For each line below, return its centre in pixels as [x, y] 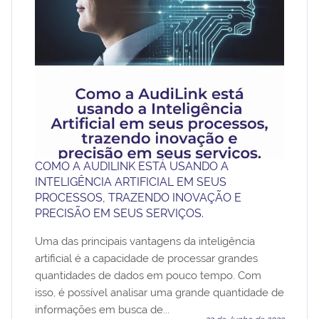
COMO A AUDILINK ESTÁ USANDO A [132, 166]
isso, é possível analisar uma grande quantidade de [159, 292]
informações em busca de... [102, 309]
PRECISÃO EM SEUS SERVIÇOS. [119, 213]
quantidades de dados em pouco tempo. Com [148, 275]
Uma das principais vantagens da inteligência [145, 241]
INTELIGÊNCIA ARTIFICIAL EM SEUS [131, 182]
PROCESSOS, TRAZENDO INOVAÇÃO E [138, 197]
